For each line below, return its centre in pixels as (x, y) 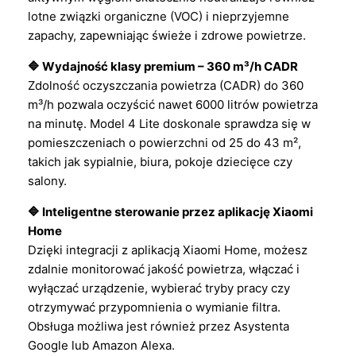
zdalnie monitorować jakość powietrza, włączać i (164, 269)
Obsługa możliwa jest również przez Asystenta (159, 327)
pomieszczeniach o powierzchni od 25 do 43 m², (164, 143)
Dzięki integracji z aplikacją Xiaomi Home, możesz (168, 250)
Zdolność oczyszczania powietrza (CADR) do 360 (166, 86)
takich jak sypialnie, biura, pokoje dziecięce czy (160, 162)
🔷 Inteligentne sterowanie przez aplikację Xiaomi (170, 212)
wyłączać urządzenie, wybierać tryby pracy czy (159, 288)
